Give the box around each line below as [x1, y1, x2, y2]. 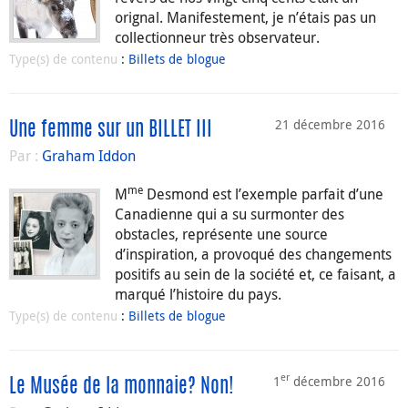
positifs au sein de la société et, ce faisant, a [115, 263, 396, 284]
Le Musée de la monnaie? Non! [9, 376, 234, 397]
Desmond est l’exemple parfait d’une [143, 183, 383, 204]
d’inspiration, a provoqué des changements [115, 243, 392, 264]
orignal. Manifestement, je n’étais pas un [115, 7, 376, 28]
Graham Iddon [42, 145, 136, 166]
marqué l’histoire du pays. [115, 283, 281, 304]
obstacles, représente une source [115, 223, 328, 244]
